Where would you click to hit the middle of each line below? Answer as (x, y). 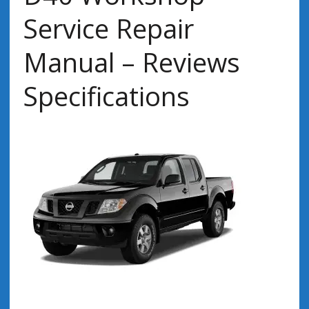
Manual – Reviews (131, 62)
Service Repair (108, 28)
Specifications (106, 96)
